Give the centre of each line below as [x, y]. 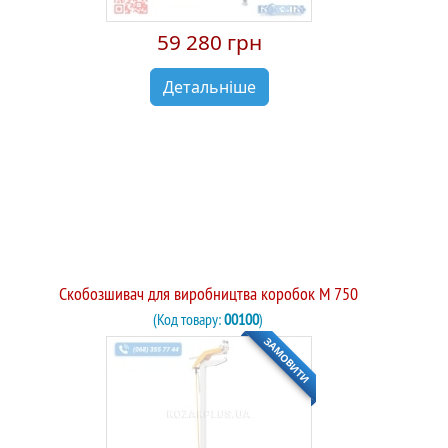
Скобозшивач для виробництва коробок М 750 [208, 293]
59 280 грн [209, 41]
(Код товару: [188, 318]
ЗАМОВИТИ [287, 359]
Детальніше [209, 86]
